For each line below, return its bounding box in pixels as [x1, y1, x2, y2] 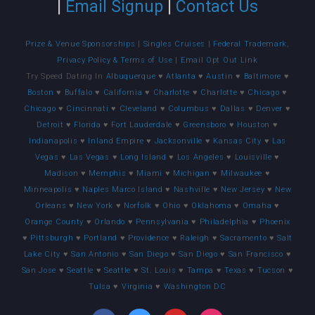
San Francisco [228, 249, 283, 259]
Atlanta [166, 71, 196, 81]
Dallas [219, 103, 245, 113]
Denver [255, 103, 283, 113]
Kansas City [213, 136, 262, 146]
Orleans [35, 200, 67, 210]
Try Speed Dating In [25, 71, 106, 81]
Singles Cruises [143, 39, 208, 49]
